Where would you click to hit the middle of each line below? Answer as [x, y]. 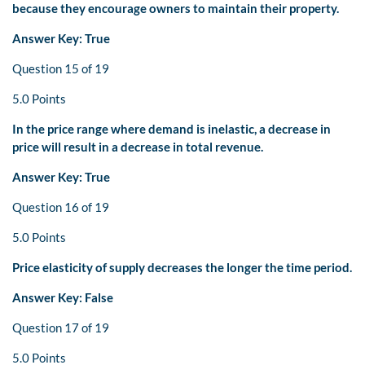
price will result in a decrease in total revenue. [138, 147]
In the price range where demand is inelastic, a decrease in [172, 129]
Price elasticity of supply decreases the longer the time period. [182, 268]
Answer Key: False [63, 298]
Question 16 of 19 [61, 207]
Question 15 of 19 [61, 69]
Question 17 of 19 [61, 328]
